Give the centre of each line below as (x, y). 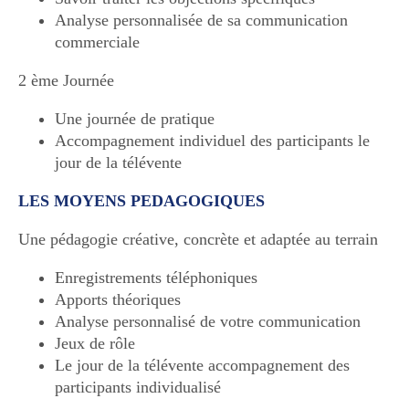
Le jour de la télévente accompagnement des (202, 365)
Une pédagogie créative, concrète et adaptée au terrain (198, 239)
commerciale (97, 42)
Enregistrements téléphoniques (156, 277)
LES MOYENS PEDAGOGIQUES (142, 200)
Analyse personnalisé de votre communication (208, 321)
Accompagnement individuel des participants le (212, 140)
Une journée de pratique (135, 118)
